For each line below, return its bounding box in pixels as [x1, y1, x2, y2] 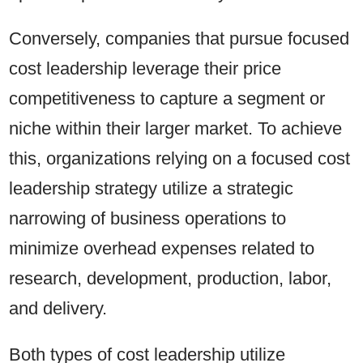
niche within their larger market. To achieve [9, 117, 343, 139]
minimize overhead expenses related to [9, 237, 315, 258]
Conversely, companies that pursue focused [9, 28, 350, 49]
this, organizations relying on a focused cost [9, 147, 351, 169]
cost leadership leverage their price [9, 58, 282, 79]
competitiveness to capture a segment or [9, 88, 326, 109]
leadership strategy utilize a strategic [9, 177, 294, 199]
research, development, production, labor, [9, 267, 332, 288]
